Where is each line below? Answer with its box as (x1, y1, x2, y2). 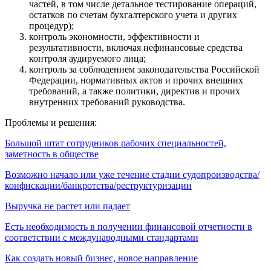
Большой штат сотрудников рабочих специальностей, (5, 137, 226, 148)
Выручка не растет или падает (5, 200, 130, 211)
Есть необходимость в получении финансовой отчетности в (5, 221, 252, 232)
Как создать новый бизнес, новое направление (5, 252, 198, 263)
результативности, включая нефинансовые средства (29, 42, 243, 53)
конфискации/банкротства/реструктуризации (5, 180, 192, 191)
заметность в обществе (5, 148, 99, 159)
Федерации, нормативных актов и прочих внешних (29, 74, 243, 85)
